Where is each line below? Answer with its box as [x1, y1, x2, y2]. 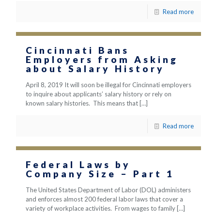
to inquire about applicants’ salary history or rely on [26, 90, 171, 98]
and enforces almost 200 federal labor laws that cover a [26, 195, 183, 203]
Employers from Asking [26, 54, 178, 65]
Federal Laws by [26, 159, 131, 170]
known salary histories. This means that [26, 99, 138, 107]
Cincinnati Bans [26, 45, 129, 56]
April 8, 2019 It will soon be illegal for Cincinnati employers [26, 81, 191, 89]
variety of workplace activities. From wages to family [26, 204, 175, 212]
